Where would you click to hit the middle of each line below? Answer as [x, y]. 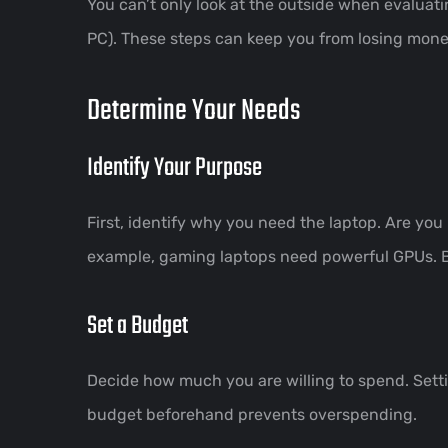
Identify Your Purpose [174, 167]
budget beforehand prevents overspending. [252, 414]
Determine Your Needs [194, 110]
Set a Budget [137, 325]
